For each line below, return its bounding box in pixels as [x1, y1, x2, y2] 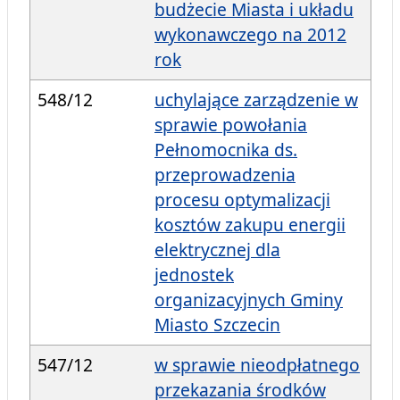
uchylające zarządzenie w [154, 87, 358, 112]
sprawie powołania [154, 112, 307, 137]
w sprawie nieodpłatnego [154, 353, 360, 378]
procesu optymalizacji [154, 187, 330, 212]
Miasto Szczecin [154, 312, 280, 337]
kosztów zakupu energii [154, 212, 346, 237]
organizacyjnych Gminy [154, 287, 343, 312]
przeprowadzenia [154, 162, 296, 187]
